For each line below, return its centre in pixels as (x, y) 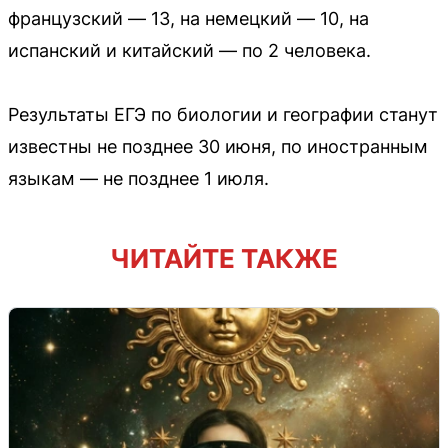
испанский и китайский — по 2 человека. (189, 50)
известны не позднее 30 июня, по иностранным (218, 146)
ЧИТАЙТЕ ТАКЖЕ (224, 258)
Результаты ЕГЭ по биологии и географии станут (223, 114)
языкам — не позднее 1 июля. (138, 178)
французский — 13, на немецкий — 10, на (188, 18)
